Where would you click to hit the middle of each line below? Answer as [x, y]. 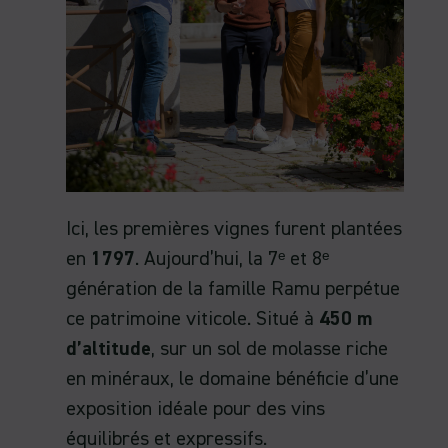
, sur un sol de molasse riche [269, 348]
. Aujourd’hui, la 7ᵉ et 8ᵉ [232, 258]
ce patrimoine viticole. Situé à [192, 318]
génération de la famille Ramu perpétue [233, 288]
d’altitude [108, 348]
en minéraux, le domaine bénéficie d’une [232, 378]
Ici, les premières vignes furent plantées [234, 228]
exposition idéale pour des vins [195, 408]
